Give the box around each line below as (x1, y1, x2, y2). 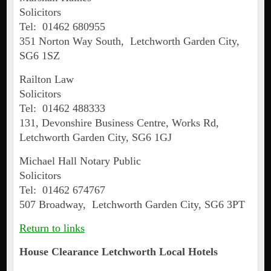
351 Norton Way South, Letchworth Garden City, (19, 35, 240, 48)
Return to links (19, 222, 85, 235)
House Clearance (19, 246, 102, 258)
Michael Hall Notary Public (19, 155, 141, 168)
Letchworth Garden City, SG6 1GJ (19, 131, 172, 144)
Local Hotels (155, 246, 218, 258)
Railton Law (19, 73, 74, 86)
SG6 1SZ (19, 50, 60, 62)
